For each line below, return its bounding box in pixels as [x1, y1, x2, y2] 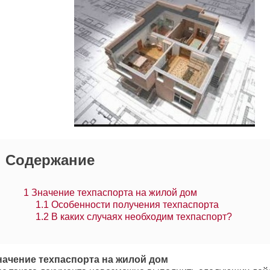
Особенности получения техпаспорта [49, 199, 219, 210]
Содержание [5, 152, 95, 168]
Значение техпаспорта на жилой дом [29, 187, 197, 198]
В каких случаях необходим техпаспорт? [49, 212, 232, 222]
